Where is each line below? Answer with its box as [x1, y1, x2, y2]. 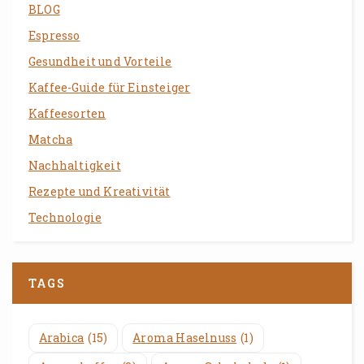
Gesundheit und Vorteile [28, 54, 172, 70]
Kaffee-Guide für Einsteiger [28, 80, 191, 96]
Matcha [28, 132, 73, 148]
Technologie [28, 210, 102, 226]
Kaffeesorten [28, 106, 106, 122]
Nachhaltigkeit [28, 158, 121, 174]
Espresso [28, 28, 80, 44]
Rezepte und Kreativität [28, 184, 171, 200]
